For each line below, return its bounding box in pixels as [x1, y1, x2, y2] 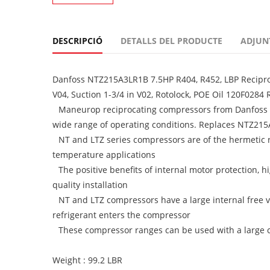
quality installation [52, 179, 128, 190]
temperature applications [52, 149, 155, 160]
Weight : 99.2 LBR [52, 254, 122, 266]
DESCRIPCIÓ [52, 35, 102, 46]
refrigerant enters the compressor [52, 209, 190, 221]
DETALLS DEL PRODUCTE [121, 35, 222, 46]
